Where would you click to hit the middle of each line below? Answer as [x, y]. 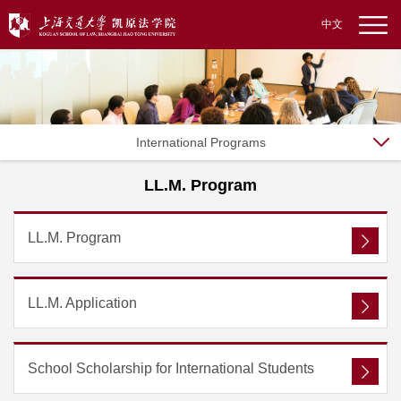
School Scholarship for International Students [171, 368]
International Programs [200, 142]
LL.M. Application [82, 303]
